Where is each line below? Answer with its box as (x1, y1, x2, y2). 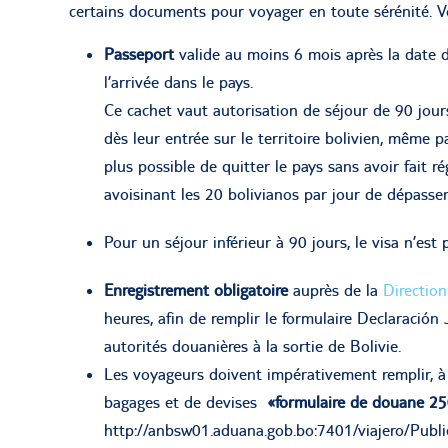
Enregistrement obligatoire (104, 279, 288, 300)
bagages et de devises (104, 391, 267, 412)
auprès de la (288, 279, 383, 300)
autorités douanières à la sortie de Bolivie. (104, 335, 401, 356)
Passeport (104, 43, 179, 64)
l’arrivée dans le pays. (104, 71, 253, 92)
